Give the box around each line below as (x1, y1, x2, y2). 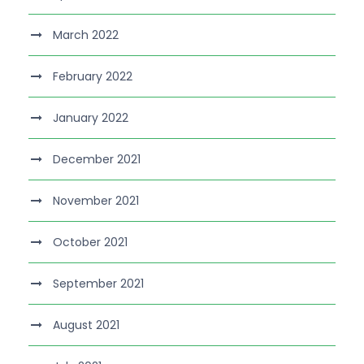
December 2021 (53, 150, 141, 167)
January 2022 (53, 109, 128, 126)
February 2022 (53, 67, 132, 84)
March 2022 (53, 26, 119, 43)
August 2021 (53, 316, 119, 333)
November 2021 (53, 192, 139, 209)
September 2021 (53, 275, 144, 292)
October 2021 (53, 233, 128, 250)
